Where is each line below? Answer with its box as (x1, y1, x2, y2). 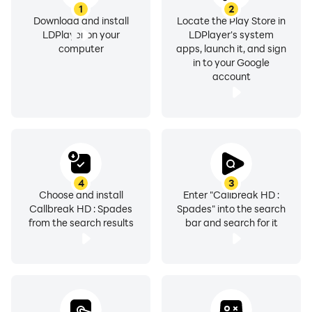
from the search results (28, 216, 134, 229)
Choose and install (38, 188, 123, 201)
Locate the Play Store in (177, 14, 286, 27)
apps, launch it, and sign (176, 42, 286, 55)
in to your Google (193, 56, 270, 69)
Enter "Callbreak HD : (183, 188, 279, 201)
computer (58, 42, 104, 55)
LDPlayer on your (42, 28, 120, 41)
